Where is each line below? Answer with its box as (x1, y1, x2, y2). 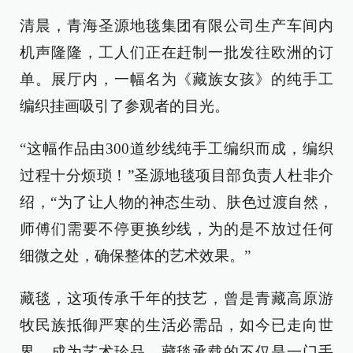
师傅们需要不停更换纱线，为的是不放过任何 (20, 220, 333, 237)
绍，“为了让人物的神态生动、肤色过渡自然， (20, 193, 333, 210)
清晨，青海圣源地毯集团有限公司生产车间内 (20, 17, 333, 34)
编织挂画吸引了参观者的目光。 (20, 97, 229, 114)
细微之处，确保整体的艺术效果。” (20, 247, 251, 264)
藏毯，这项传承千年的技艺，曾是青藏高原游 (20, 289, 333, 307)
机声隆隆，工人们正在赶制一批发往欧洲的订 (20, 43, 333, 61)
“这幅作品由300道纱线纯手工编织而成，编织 (20, 139, 333, 157)
